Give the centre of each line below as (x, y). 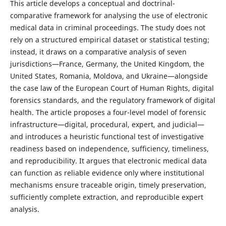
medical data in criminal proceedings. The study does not (107, 27)
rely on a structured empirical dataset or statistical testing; (109, 39)
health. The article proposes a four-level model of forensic (108, 112)
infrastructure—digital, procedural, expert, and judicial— (107, 124)
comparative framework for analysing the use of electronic (109, 15)
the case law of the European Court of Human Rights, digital (112, 88)
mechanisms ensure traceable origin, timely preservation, (108, 185)
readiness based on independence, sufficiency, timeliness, (109, 148)
